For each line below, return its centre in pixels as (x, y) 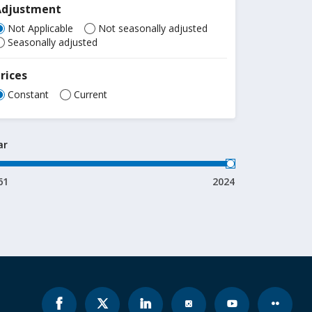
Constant (29, 94)
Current (91, 94)
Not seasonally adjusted (153, 28)
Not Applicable (41, 28)
